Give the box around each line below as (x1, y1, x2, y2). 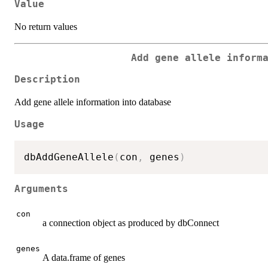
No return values (14, 21, 77, 32)
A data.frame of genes (42, 252, 125, 263)
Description (14, 74, 80, 86)
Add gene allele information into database (14, 97, 171, 108)
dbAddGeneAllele (24, 151, 114, 163)
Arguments (14, 184, 68, 195)
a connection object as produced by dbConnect (42, 217, 219, 228)
